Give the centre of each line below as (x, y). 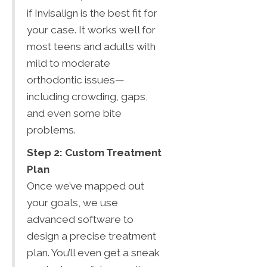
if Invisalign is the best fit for (92, 13)
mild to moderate (69, 63)
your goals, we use (72, 202)
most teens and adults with (91, 46)
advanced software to (80, 219)
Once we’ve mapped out (86, 186)
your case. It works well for (91, 30)
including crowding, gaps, (87, 96)
